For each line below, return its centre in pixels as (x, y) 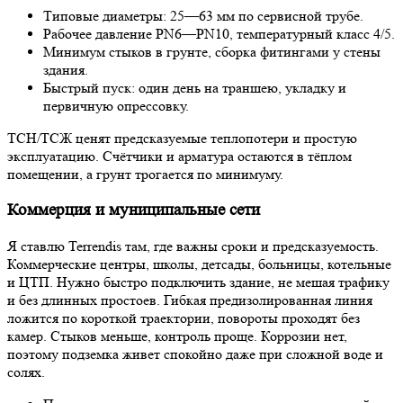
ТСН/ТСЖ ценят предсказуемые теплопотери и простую (182, 139)
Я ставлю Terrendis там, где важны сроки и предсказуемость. (193, 246)
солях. (26, 372)
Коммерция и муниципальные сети (134, 210)
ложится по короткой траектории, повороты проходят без (184, 318)
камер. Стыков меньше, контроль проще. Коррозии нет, (177, 336)
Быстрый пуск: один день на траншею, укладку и (195, 88)
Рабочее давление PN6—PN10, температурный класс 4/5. (219, 34)
